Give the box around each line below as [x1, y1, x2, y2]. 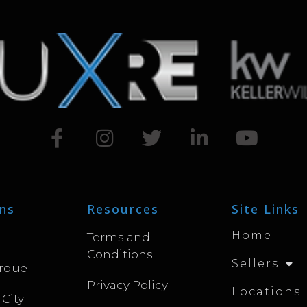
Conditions [87, 247, 153, 262]
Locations [232, 285, 302, 299]
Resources [87, 201, 160, 218]
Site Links [232, 201, 300, 218]
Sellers [232, 257, 280, 271]
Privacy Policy [87, 278, 169, 293]
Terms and [87, 230, 151, 245]
